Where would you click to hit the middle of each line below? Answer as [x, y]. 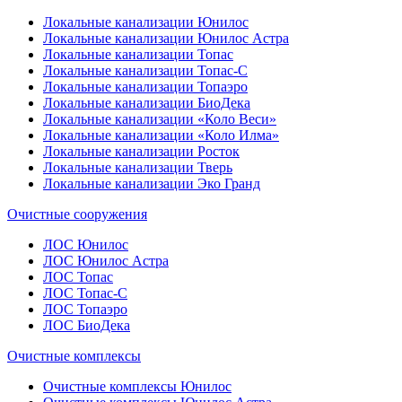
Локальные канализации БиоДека [147, 102]
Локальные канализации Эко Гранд [152, 183]
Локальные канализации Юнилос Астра [166, 38]
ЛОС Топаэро [85, 309]
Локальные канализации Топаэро [145, 86]
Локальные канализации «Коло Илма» [161, 135]
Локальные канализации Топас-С [145, 70]
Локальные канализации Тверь [138, 167]
